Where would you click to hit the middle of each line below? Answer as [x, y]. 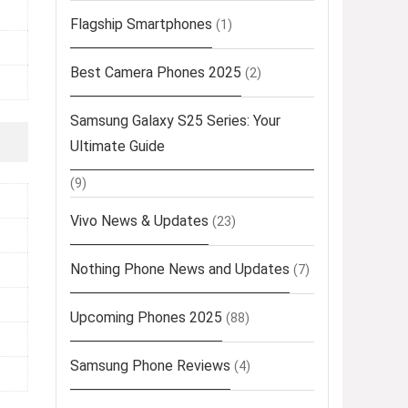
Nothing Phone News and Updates [180, 270]
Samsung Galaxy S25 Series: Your [175, 121]
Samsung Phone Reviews [150, 366]
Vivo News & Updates [139, 221]
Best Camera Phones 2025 [156, 73]
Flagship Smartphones [141, 25]
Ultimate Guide [117, 147]
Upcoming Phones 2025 [146, 318]
